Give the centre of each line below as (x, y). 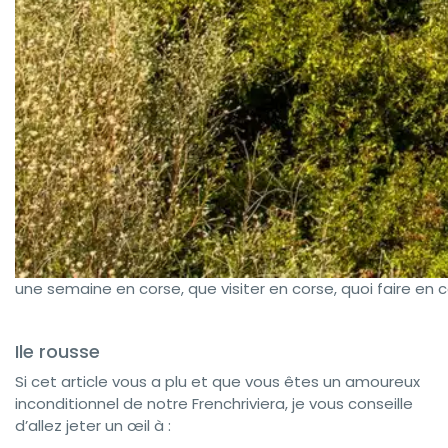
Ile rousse (57, 351)
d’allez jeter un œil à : (93, 425)
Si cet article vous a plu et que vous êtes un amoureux (217, 381)
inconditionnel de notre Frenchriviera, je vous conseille (214, 403)
